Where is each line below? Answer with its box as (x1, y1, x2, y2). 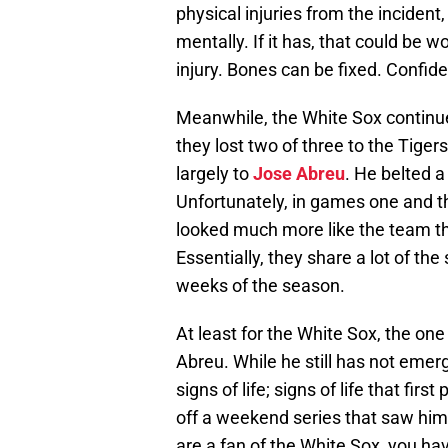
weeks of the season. (176, 275, 345, 297)
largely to (176, 163, 253, 185)
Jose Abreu (253, 163, 345, 185)
